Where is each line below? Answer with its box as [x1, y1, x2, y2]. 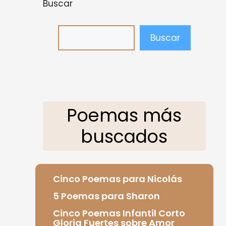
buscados [81, 124, 168, 149]
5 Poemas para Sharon [52, 189, 160, 202]
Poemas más [67, 103, 182, 128]
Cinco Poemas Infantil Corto [52, 206, 185, 219]
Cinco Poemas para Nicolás [52, 172, 182, 185]
